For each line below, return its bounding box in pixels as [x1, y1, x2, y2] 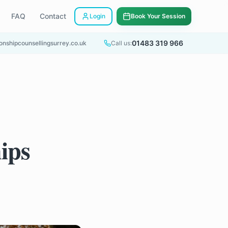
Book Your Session [131, 12, 186, 20]
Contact [40, 12, 67, 20]
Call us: [111, 39, 132, 47]
